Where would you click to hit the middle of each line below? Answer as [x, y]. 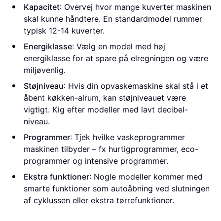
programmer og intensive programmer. [96, 161]
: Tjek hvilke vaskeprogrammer [128, 137]
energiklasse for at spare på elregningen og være [116, 58]
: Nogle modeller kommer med [146, 177]
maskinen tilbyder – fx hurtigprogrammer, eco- [111, 149]
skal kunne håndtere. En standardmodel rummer [113, 19]
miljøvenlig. [45, 70]
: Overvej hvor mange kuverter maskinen [135, 7]
